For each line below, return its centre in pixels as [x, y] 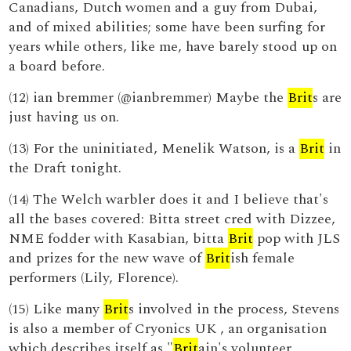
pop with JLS [297, 239]
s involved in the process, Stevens [234, 309]
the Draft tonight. [65, 168]
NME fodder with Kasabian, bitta [119, 239]
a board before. [57, 66]
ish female [263, 258]
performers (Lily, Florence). [94, 278]
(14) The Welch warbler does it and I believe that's [169, 199]
